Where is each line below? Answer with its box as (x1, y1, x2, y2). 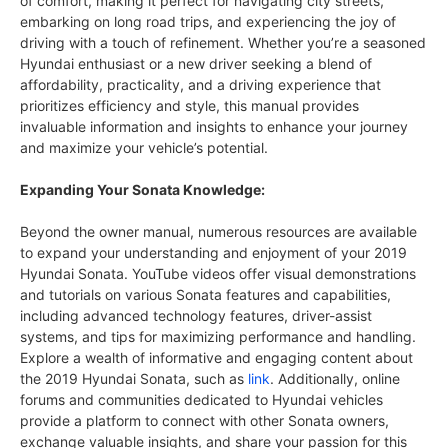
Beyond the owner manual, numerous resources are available (20, 223, 417, 241)
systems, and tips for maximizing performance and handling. (20, 328, 416, 346)
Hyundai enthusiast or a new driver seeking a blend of (20, 55, 372, 73)
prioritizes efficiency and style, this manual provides (20, 97, 359, 115)
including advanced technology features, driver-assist (20, 307, 372, 325)
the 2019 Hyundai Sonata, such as (20, 370, 248, 388)
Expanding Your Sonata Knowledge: (20, 181, 265, 199)
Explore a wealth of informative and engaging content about (20, 349, 413, 367)
